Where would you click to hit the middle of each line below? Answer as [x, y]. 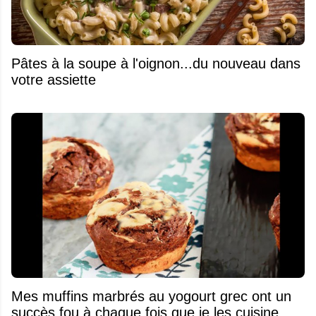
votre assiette [54, 79]
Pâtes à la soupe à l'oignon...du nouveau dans [156, 63]
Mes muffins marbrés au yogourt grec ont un [151, 296]
